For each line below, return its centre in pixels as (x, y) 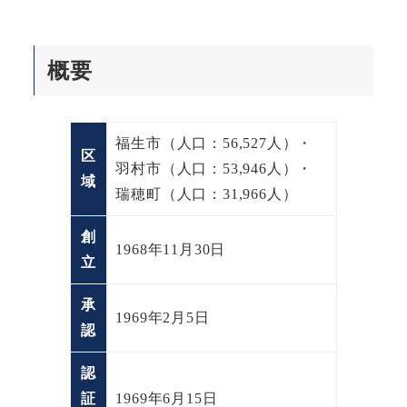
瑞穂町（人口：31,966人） (207, 194)
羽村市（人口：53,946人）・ (214, 168)
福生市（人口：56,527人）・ (214, 143)
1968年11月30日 (171, 249)
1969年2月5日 (163, 317)
